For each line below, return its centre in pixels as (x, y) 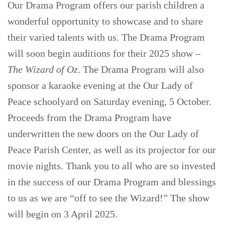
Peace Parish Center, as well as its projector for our (112, 149)
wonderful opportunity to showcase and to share (105, 21)
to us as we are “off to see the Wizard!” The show (108, 198)
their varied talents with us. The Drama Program (106, 37)
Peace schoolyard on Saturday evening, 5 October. (109, 101)
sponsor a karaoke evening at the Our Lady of (100, 85)
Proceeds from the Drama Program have (89, 117)
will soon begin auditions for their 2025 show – (104, 53)
